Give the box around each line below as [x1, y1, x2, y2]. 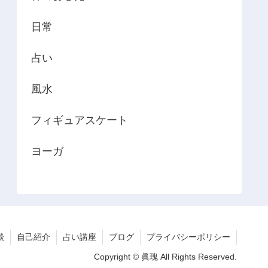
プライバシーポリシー [147, 232, 230, 242]
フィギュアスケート [31, 114, 128, 127]
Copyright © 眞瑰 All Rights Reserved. [94, 252, 237, 262]
